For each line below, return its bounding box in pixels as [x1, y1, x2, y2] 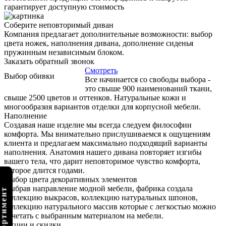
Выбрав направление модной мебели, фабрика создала [4, 184, 193, 193]
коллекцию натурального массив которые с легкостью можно [4, 202, 216, 211]
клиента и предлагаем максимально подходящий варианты [4, 139, 207, 148]
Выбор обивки [4, 72, 54, 81]
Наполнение [4, 111, 47, 121]
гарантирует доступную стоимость [4, 3, 124, 12]
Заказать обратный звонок [4, 57, 94, 66]
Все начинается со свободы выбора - [85, 75, 210, 84]
